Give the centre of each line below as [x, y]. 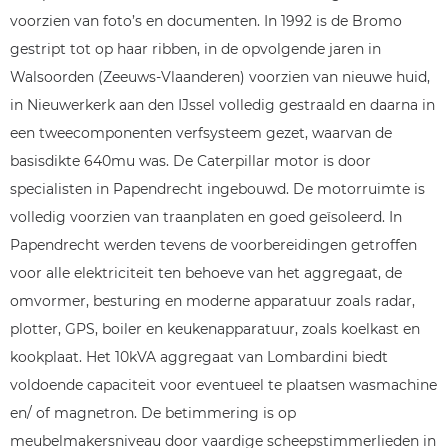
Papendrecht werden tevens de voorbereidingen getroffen [213, 245]
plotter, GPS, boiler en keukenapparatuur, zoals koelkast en [215, 329]
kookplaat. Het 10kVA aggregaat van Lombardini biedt [199, 357]
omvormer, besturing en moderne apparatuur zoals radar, [212, 301]
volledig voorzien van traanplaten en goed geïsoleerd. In [206, 217]
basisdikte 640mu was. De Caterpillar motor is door [190, 161]
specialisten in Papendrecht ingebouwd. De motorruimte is [217, 189]
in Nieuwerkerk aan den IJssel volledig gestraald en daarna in [222, 105]
